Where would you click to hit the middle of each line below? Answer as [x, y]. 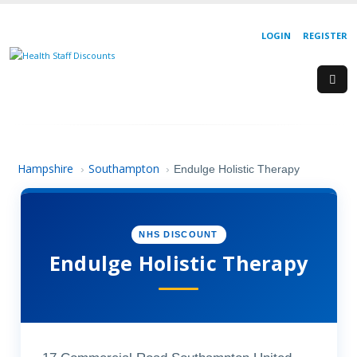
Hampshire [46, 169]
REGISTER [325, 35]
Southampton [124, 169]
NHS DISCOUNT [178, 235]
